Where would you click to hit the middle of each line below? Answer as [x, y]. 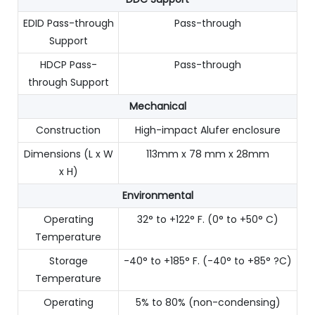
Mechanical [157, 106]
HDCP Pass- [68, 64]
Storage [68, 261]
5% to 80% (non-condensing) [208, 302]
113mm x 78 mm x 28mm [208, 154]
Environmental [157, 195]
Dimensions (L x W [68, 154]
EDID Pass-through [68, 23]
